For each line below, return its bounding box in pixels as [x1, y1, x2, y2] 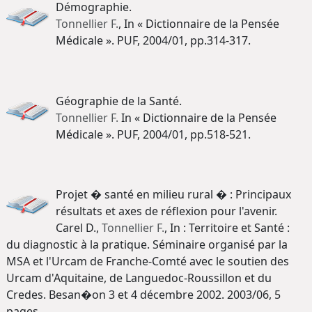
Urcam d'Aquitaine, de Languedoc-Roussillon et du [6, 270, 272, 286]
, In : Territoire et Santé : [164, 220, 290, 236]
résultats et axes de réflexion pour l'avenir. [56, 203, 277, 219]
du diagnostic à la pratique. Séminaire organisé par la [6, 237, 288, 253]
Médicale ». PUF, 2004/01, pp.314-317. [56, 33, 251, 49]
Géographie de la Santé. [56, 93, 182, 109]
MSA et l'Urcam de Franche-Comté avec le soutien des [6, 253, 289, 270]
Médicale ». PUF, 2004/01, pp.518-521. [56, 126, 251, 142]
